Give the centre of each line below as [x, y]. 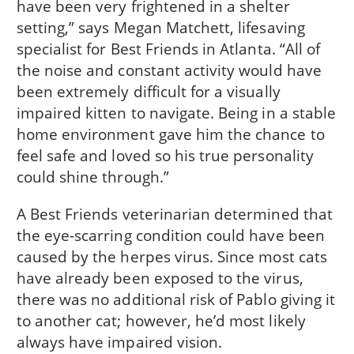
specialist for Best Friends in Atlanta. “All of [168, 49]
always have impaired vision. [119, 341]
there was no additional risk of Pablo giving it [176, 299]
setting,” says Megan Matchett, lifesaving [160, 28]
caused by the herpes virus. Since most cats [171, 256]
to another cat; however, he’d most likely [161, 320]
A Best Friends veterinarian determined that [174, 213]
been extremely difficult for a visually [148, 92]
